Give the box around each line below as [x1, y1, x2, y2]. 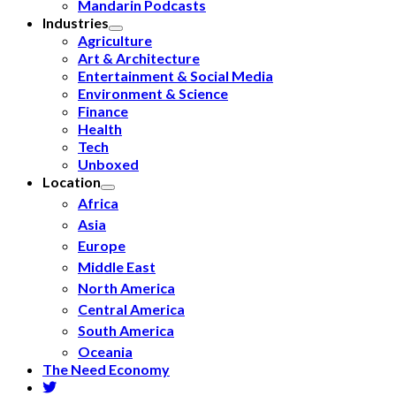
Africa [78, 194, 118, 211]
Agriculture [78, 32, 152, 49]
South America [78, 322, 174, 339]
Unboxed [78, 156, 139, 172]
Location [42, 173, 101, 190]
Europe [78, 237, 126, 254]
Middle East [78, 258, 156, 275]
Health [78, 120, 122, 137]
